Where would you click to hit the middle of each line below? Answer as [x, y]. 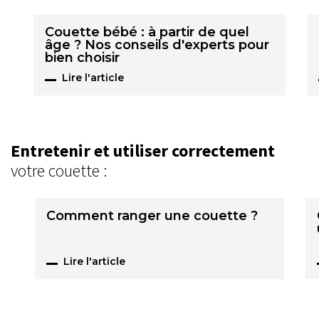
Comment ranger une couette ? [152, 215]
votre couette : [59, 170]
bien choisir [83, 57]
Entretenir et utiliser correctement [143, 150]
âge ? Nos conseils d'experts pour [157, 45]
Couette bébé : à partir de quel [147, 32]
